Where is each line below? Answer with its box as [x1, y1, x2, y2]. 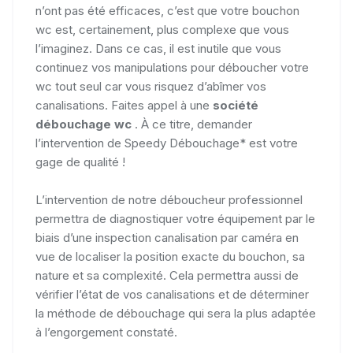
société [213, 97, 258, 113]
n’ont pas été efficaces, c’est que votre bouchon [35, 2, 299, 18]
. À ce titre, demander [135, 116, 252, 132]
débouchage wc [35, 116, 135, 132]
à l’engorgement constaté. [35, 324, 177, 340]
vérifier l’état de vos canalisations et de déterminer [35, 286, 309, 302]
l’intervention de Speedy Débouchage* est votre [35, 135, 298, 150]
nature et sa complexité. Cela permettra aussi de [35, 267, 299, 283]
